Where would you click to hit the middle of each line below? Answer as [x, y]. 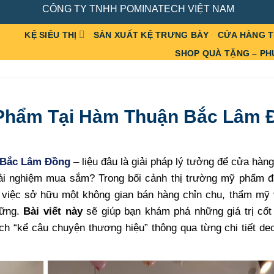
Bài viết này [53, 211]
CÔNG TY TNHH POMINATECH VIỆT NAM [138, 9]
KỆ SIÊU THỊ [51, 35]
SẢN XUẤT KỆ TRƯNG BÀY [151, 35]
